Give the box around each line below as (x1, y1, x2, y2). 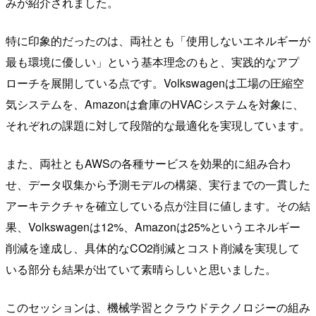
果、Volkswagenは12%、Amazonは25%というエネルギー (6, 219, 300, 236)
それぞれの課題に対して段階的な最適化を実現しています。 (6, 117, 310, 134)
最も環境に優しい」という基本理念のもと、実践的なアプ (6, 54, 299, 71)
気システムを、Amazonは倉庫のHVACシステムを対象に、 (6, 96, 304, 113)
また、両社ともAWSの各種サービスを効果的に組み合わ (6, 155, 291, 172)
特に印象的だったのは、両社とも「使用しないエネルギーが (6, 32, 310, 49)
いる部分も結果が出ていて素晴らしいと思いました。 (6, 261, 276, 278)
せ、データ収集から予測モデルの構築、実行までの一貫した (6, 176, 310, 193)
